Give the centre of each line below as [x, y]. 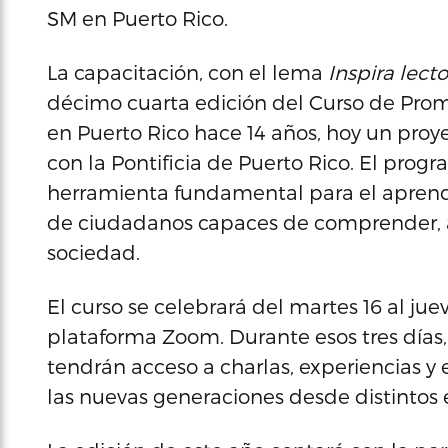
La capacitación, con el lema [187, 72]
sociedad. [93, 252]
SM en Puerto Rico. [137, 18]
